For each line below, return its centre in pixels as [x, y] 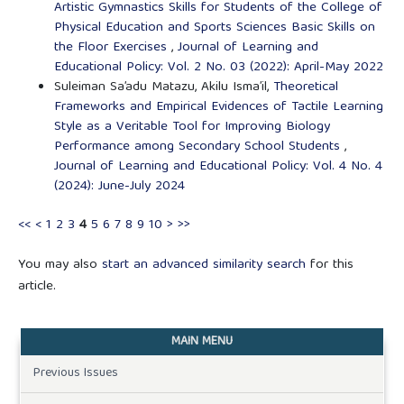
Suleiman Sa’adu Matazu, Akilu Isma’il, [163, 88]
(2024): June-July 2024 [119, 187]
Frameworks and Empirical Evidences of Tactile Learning [218, 108]
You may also [60, 266]
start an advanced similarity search [203, 266]
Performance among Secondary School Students [199, 147]
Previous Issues [75, 374]
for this [329, 266]
